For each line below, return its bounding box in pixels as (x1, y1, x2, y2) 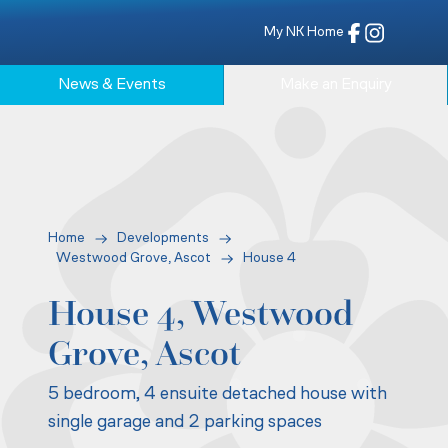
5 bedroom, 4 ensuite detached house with (48, 385, 387, 405)
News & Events (57, 77, 166, 94)
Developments (117, 231, 209, 247)
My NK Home (263, 24, 344, 40)
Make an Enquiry (279, 77, 392, 94)
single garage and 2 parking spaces (48, 413, 322, 433)
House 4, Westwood (48, 291, 353, 336)
